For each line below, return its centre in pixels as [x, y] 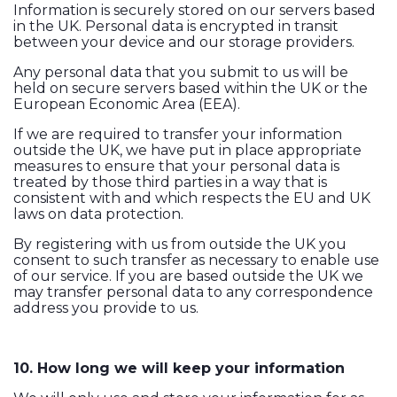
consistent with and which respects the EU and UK [192, 198]
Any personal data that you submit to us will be [181, 73]
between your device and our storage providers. [184, 43]
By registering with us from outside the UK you [180, 245]
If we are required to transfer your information [178, 135]
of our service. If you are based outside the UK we [188, 276]
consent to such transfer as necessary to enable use [196, 261]
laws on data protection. [100, 214]
